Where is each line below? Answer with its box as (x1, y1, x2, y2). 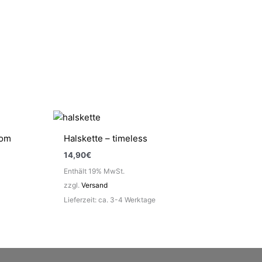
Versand (81, 180, 108, 189)
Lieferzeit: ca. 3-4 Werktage (64, 195, 156, 204)
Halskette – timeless (64, 133, 147, 144)
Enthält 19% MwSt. (64, 166, 125, 175)
